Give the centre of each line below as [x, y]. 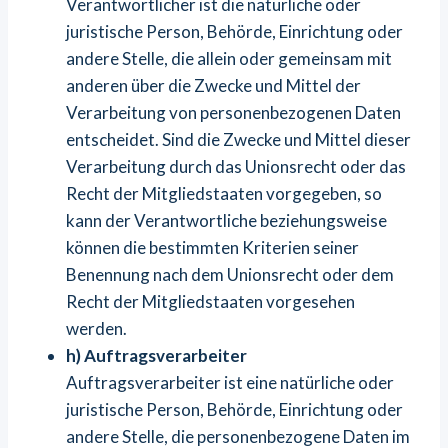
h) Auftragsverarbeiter [156, 355]
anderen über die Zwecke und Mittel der [213, 85]
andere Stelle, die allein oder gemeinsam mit [229, 58]
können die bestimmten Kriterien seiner [212, 247]
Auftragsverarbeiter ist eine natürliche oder [230, 382]
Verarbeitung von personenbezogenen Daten [233, 112]
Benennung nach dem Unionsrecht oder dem [230, 274]
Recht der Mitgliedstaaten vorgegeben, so [224, 193]
